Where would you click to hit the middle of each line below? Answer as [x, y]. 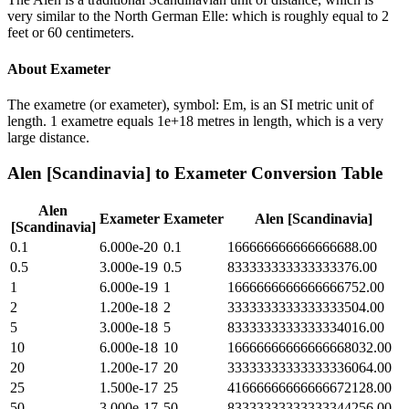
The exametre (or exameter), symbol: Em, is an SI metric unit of [190, 104]
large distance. [48, 137]
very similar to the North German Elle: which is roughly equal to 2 [198, 16]
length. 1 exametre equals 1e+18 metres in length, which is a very [195, 121]
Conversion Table [315, 173]
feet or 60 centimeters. [71, 33]
